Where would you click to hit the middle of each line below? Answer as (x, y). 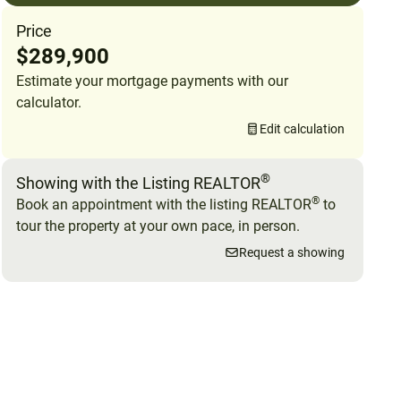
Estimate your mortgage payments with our (152, 81)
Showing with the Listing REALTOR (138, 183)
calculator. (49, 102)
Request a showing (292, 252)
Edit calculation (302, 129)
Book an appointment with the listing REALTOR (164, 205)
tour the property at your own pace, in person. (158, 226)
